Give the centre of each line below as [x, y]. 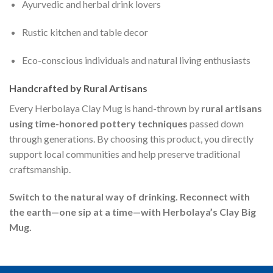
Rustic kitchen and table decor [85, 32]
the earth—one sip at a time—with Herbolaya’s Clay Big [133, 212]
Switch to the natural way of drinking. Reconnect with [129, 197]
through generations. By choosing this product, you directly [131, 138]
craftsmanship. [40, 169]
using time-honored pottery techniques [98, 123]
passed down [216, 123]
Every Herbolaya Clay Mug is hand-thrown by [105, 108]
